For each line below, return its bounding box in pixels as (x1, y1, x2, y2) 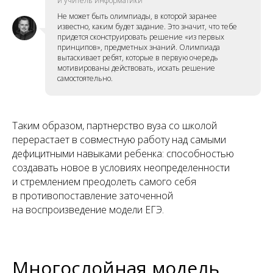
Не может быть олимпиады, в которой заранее (57, 10, 217, 21)
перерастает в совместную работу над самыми (12, 132, 226, 146)
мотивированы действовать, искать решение (57, 62, 215, 73)
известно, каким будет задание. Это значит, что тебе (57, 21, 237, 32)
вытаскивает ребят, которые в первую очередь (57, 52, 218, 63)
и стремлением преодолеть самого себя (12, 174, 196, 188)
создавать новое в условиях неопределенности (12, 160, 230, 174)
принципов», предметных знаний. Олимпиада (57, 41, 220, 52)
